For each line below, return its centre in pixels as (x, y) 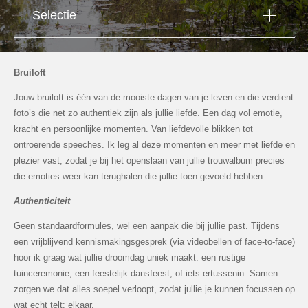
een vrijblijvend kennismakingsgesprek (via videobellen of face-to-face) (154, 242)
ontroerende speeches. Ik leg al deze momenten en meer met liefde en (154, 145)
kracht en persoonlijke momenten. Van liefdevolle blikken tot (133, 129)
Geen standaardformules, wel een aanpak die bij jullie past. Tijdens (146, 226)
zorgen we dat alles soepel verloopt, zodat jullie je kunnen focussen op (154, 289)
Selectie (54, 15)
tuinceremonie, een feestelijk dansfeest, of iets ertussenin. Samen (145, 274)
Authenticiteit (42, 201)
